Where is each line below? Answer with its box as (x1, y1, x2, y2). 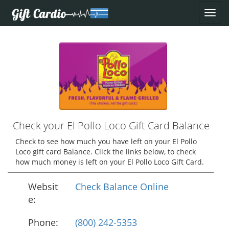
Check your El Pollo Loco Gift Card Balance (13, 119, 210, 133)
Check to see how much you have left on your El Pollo (15, 136, 197, 147)
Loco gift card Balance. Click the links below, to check (15, 147, 196, 157)
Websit (28, 180, 58, 193)
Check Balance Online (75, 180, 169, 193)
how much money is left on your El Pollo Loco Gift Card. (15, 157, 204, 167)
